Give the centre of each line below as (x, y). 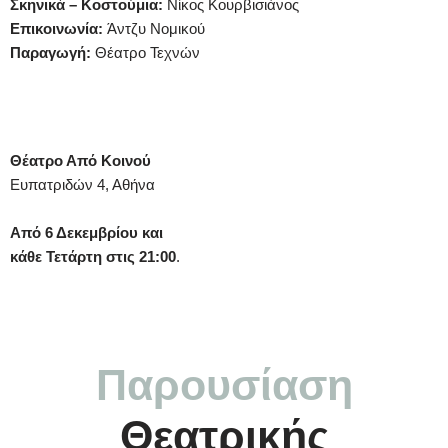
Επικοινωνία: (58, 28)
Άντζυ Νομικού (156, 28)
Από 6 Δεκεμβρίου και (86, 232)
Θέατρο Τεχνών (145, 52)
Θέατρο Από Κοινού (80, 160)
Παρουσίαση (224, 385)
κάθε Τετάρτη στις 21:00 (93, 256)
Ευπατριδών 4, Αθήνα (82, 184)
